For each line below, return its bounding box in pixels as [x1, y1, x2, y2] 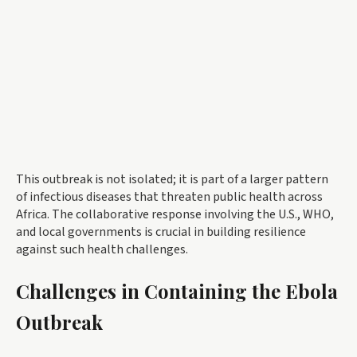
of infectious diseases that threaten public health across [16, 188, 323, 206]
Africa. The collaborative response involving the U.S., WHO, [16, 206, 334, 224]
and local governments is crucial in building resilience [16, 223, 306, 241]
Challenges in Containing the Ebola [16, 278, 338, 304]
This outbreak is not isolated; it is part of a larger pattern [16, 171, 328, 189]
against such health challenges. [16, 241, 188, 259]
